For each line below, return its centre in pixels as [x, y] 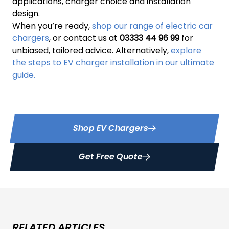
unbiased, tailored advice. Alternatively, [91, 50]
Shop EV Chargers [110, 128]
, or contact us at [84, 38]
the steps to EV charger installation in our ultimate [113, 62]
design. [26, 13]
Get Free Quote [110, 156]
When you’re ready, [52, 26]
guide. [24, 75]
